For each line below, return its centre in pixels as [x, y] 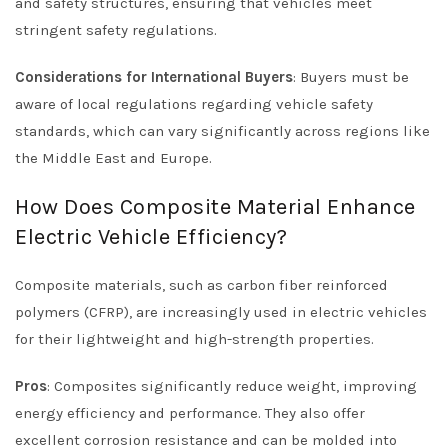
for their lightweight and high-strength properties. [194, 339]
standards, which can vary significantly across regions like [222, 131]
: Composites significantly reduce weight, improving [232, 386]
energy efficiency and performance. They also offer [190, 413]
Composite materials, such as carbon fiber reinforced [201, 285]
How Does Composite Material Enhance [215, 207]
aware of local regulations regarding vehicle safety [194, 104]
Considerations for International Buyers [154, 77]
